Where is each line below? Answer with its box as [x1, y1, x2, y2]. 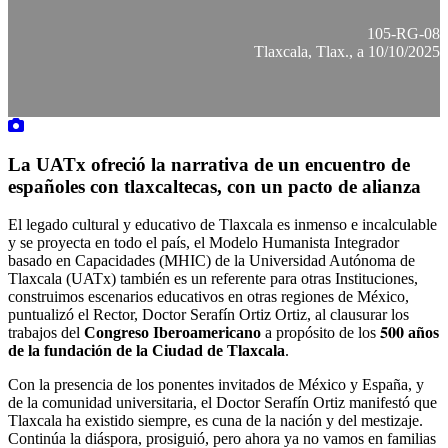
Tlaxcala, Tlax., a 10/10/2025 [254, 43, 440, 60]
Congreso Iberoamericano [84, 324, 261, 342]
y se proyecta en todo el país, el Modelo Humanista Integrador [8, 234, 399, 252]
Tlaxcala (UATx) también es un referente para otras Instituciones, [8, 270, 418, 288]
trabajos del [8, 324, 84, 342]
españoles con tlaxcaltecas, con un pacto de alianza [8, 175, 421, 197]
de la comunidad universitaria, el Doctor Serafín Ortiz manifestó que [8, 394, 437, 412]
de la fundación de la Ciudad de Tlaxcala [8, 342, 285, 360]
